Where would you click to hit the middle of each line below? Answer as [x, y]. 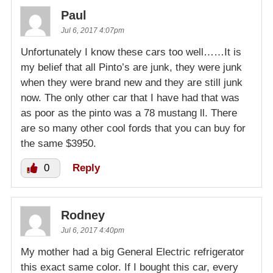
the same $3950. [58, 144]
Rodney [83, 215]
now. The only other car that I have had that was [130, 98]
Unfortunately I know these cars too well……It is [131, 52]
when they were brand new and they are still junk [132, 83]
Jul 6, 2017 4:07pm [93, 31]
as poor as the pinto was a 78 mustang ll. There [129, 113]
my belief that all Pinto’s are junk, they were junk [131, 68]
